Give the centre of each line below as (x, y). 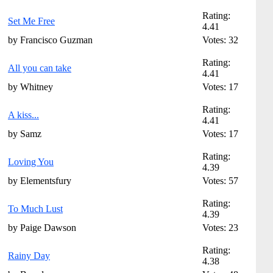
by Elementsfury (40, 181)
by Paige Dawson (42, 228)
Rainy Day (29, 256)
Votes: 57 (220, 181)
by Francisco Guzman (50, 40)
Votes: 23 (220, 228)
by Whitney (30, 87)
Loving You (31, 162)
